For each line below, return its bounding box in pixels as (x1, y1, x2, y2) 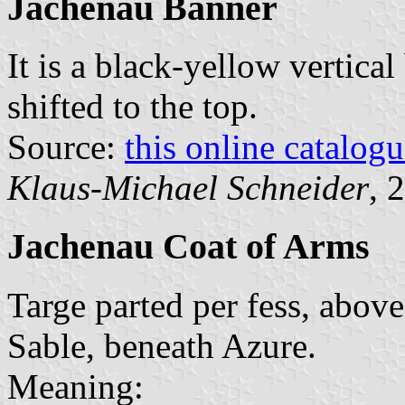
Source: (7, 127, 125, 167)
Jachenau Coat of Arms (7, 226, 370, 268)
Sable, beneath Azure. (7, 325, 316, 365)
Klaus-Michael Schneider (7, 168, 369, 208)
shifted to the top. (7, 87, 258, 127)
